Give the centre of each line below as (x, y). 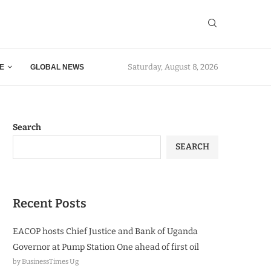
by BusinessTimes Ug (46, 261)
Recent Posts (50, 203)
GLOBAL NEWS (57, 67)
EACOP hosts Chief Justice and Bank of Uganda (105, 231)
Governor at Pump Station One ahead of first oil (106, 247)
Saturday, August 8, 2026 (173, 67)
